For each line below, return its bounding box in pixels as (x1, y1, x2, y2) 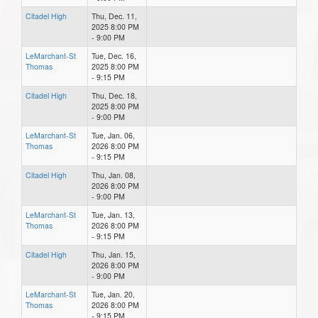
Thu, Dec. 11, (92, 10, 137, 21)
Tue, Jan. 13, (92, 209, 135, 220)
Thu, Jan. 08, (92, 169, 136, 180)
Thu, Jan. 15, (92, 248, 136, 260)
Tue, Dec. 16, (92, 50, 136, 61)
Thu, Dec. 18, (92, 89, 137, 101)
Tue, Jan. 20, (92, 288, 135, 300)
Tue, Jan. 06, (92, 129, 135, 141)
